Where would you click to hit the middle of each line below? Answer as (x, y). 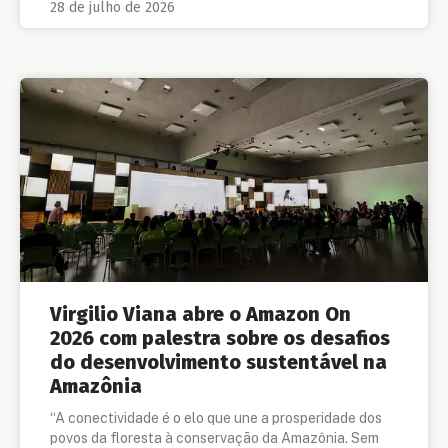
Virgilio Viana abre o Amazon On (200, 314)
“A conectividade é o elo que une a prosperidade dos (216, 418)
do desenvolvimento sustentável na (218, 362)
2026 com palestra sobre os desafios (220, 338)
